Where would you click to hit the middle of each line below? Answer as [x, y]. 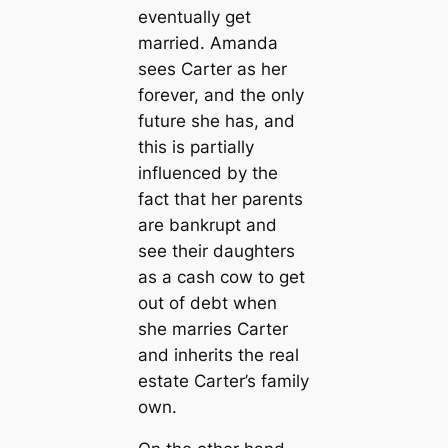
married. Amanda [207, 42]
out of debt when [207, 302]
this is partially [195, 146]
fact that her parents [220, 198]
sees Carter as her [212, 68]
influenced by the [207, 172]
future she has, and [216, 120]
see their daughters [216, 250]
